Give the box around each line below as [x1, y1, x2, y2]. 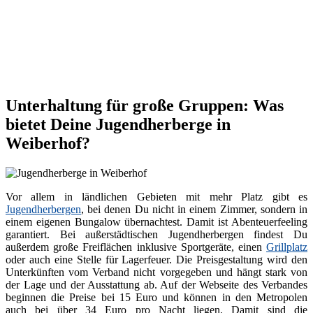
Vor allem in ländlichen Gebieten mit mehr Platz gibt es [6, 191, 307, 203]
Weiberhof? [6, 134, 90, 153]
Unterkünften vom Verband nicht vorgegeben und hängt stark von [6, 266, 307, 279]
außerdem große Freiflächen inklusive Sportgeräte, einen [6, 241, 266, 254]
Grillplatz [266, 241, 307, 254]
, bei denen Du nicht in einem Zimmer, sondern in [81, 203, 307, 216]
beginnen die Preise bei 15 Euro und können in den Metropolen [6, 291, 307, 304]
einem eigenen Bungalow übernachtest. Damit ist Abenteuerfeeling [6, 216, 307, 228]
